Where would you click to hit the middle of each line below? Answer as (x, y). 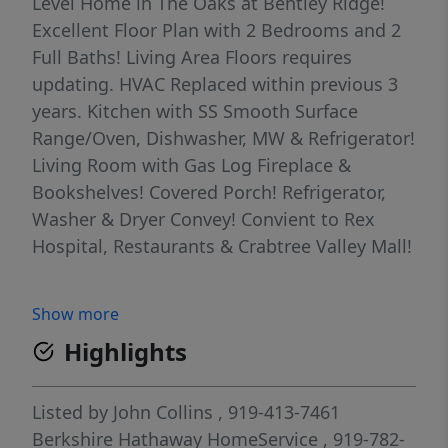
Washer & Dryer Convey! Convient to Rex (203, 219)
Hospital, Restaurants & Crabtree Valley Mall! (222, 246)
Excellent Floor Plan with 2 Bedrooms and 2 (216, 30)
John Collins (163, 412)
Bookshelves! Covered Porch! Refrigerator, (209, 192)
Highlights (125, 352)
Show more (75, 314)
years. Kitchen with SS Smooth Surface (195, 111)
